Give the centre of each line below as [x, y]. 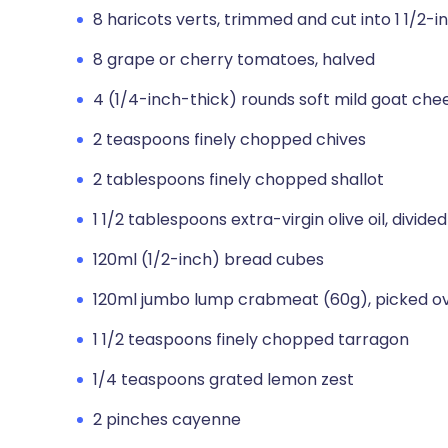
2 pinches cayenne [167, 419]
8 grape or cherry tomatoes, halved [234, 59]
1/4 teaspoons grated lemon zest [223, 379]
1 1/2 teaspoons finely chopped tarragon [251, 339]
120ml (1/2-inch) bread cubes [208, 259]
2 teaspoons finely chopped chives [229, 139]
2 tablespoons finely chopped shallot [238, 179]
